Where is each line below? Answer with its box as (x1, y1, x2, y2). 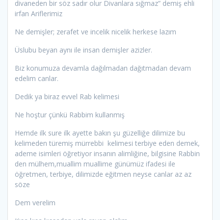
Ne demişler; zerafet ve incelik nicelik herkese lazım (15, 27, 176, 37)
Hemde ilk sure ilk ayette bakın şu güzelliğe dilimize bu (15, 128, 185, 138)
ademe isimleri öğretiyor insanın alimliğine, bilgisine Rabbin (15, 149, 200, 159)
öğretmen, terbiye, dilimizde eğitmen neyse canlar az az (15, 169, 192, 179)
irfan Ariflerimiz (15, 9, 62, 19)
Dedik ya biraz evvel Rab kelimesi (15, 92, 119, 102)
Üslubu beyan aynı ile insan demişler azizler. (15, 45, 152, 55)
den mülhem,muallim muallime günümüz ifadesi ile (15, 159, 175, 169)
